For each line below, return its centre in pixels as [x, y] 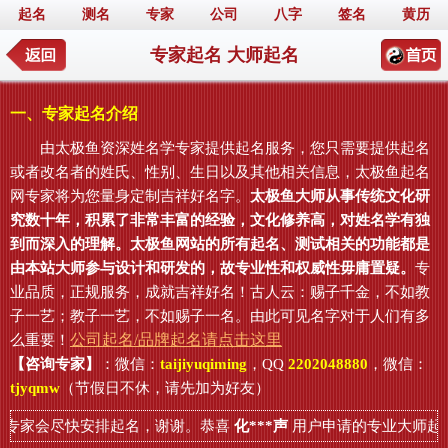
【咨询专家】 [55, 364]
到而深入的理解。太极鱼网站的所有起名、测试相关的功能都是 [220, 244]
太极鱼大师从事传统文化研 [340, 196]
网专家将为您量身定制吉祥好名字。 [130, 196]
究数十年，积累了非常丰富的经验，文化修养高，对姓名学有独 [220, 220]
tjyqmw [35, 388]
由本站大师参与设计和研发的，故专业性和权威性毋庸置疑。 [212, 268]
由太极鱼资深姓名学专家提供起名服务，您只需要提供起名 [220, 148]
